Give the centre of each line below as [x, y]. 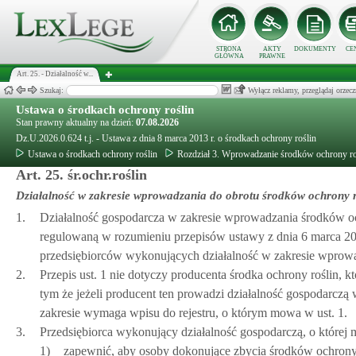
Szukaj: [53, 90]
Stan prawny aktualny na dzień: [76, 122]
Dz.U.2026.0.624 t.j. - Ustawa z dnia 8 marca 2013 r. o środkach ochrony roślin [166, 138]
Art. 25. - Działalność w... [55, 74]
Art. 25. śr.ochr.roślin [81, 175]
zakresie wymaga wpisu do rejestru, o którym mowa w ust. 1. [193, 313]
